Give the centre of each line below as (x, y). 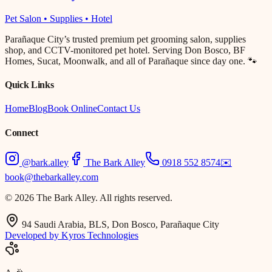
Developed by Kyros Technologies (72, 235)
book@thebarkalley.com (52, 177)
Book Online (72, 109)
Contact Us (119, 109)
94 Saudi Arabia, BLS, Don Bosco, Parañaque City (121, 224)
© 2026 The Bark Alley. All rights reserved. (89, 197)
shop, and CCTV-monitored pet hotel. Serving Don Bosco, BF (125, 50)
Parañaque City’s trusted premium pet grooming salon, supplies (125, 39)
